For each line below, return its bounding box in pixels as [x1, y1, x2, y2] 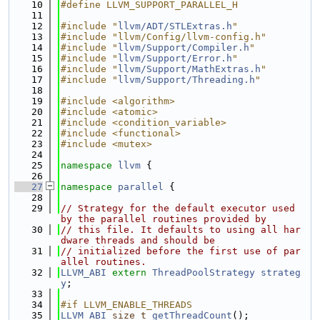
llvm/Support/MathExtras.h [118, 64, 261, 74]
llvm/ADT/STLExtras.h [118, 21, 232, 31]
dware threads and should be [61, 235, 215, 246]
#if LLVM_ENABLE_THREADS [61, 299, 192, 310]
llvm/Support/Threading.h [118, 74, 255, 85]
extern [112, 267, 146, 278]
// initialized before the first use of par [61, 246, 301, 256]
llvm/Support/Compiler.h [118, 42, 249, 53]
